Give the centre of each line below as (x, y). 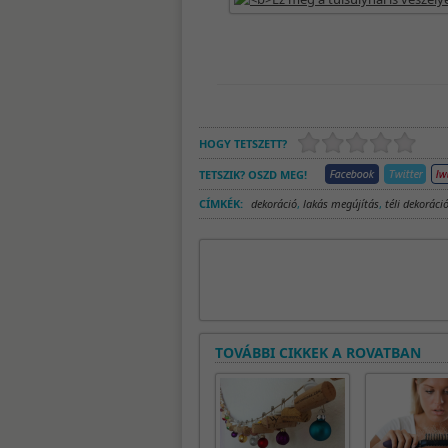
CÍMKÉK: (221, 203)
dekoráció (274, 203)
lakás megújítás (341, 203)
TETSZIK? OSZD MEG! (253, 174)
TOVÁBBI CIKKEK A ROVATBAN (318, 352)
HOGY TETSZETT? (243, 143)
